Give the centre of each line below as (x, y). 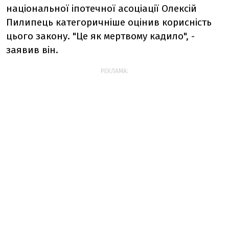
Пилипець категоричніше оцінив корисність (109, 22)
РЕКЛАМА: (114, 71)
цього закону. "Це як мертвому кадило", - (100, 36)
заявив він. (32, 50)
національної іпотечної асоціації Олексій (101, 8)
